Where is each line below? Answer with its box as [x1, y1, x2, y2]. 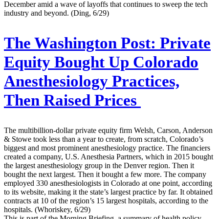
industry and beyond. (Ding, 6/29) [4, 8, 109, 17]
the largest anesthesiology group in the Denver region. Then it [4, 161, 194, 170]
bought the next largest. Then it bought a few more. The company [4, 170, 206, 178]
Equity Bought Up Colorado [4, 53, 198, 71]
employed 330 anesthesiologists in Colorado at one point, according [4, 178, 212, 187]
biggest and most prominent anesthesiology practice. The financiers [4, 143, 210, 152]
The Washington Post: [4, 34, 156, 52]
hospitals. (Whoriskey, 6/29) [4, 205, 90, 214]
